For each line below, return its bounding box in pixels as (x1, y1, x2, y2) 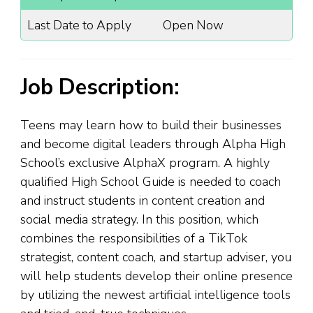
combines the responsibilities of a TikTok (20, 229, 247, 247)
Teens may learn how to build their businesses (20, 116, 282, 133)
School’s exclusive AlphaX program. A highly (20, 154, 270, 171)
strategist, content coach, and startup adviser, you (20, 248, 291, 265)
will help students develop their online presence (20, 267, 293, 284)
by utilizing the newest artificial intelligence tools (20, 286, 291, 303)
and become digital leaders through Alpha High (20, 135, 286, 152)
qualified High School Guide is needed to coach (20, 173, 281, 190)
